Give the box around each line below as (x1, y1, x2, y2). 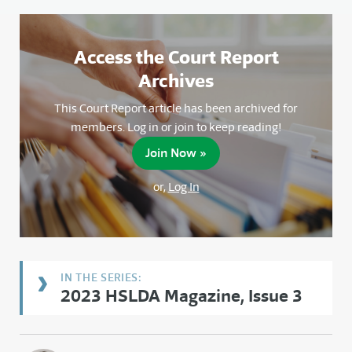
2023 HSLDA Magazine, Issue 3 (60, 284, 302, 307)
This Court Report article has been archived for (54, 101, 298, 116)
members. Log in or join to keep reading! (71, 119, 281, 135)
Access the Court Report (73, 45, 279, 70)
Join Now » (145, 145, 207, 162)
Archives (138, 68, 214, 93)
